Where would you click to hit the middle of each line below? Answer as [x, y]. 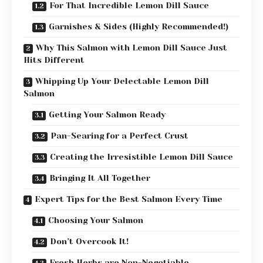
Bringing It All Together [100, 178]
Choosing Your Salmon [96, 220]
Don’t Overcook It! [89, 242]
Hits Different [54, 60]
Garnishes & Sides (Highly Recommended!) [139, 27]
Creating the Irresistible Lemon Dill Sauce [141, 157]
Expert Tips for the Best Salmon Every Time [129, 199]
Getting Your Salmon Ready [107, 115]
